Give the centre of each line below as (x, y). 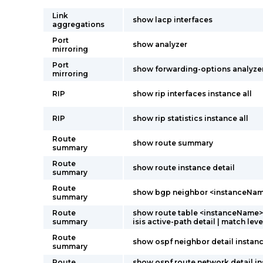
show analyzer (160, 44)
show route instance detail (184, 168)
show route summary (173, 143)
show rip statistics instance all (190, 118)
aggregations (78, 24)
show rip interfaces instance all (192, 94)
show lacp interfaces (173, 20)
